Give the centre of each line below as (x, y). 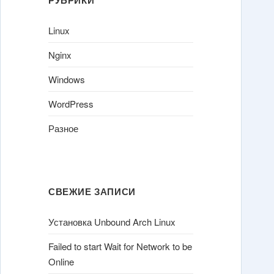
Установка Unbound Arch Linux (112, 221)
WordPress (71, 103)
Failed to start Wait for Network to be (120, 246)
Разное (64, 128)
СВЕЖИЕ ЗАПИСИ (92, 191)
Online (61, 262)
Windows (67, 79)
